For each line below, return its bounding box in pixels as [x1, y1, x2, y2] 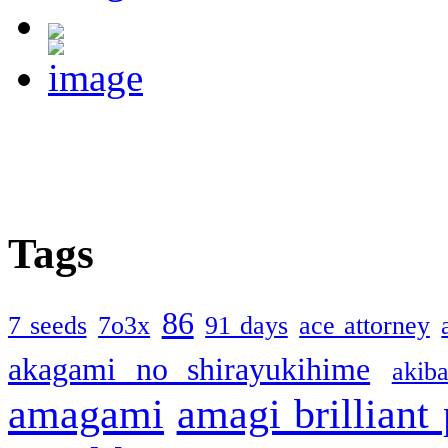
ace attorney [299, 310, 430, 340]
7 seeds [8, 310, 87, 340]
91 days [205, 310, 288, 340]
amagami [8, 390, 164, 437]
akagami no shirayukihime [8, 351, 371, 387]
